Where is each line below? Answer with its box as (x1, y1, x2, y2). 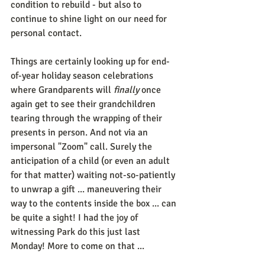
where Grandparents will (11, 84, 114, 96)
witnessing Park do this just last (11, 226, 143, 238)
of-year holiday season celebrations (11, 70, 156, 82)
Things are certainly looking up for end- (11, 56, 170, 68)
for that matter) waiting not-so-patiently (11, 169, 177, 182)
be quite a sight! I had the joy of (11, 212, 140, 224)
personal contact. (11, 27, 84, 40)
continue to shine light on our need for (11, 13, 169, 25)
